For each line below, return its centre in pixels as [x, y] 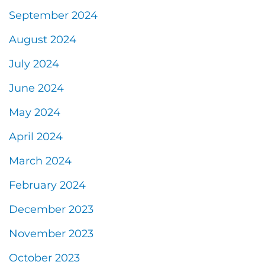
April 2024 [36, 136]
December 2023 [51, 209]
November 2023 [51, 233]
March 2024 [40, 161]
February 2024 [47, 185]
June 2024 [36, 88]
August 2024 [43, 39]
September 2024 [53, 15]
